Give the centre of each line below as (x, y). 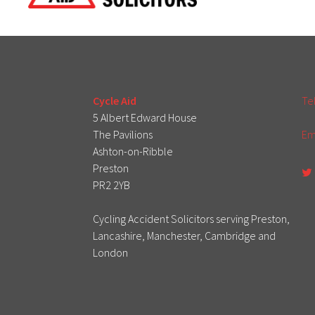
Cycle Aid (115, 101)
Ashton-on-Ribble (133, 152)
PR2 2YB (111, 185)
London (110, 253)
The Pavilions (123, 135)
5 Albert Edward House (145, 118)
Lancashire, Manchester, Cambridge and (184, 236)
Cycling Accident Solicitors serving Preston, (191, 219)
